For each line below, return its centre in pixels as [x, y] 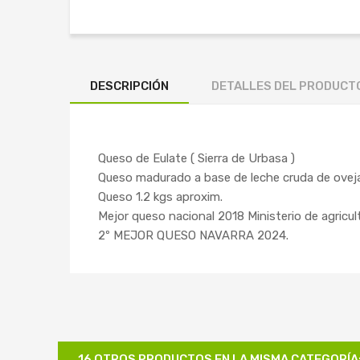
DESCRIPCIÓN [129, 86]
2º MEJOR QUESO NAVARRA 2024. [193, 235]
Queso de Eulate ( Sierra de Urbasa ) [196, 158]
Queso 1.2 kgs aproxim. [160, 197]
